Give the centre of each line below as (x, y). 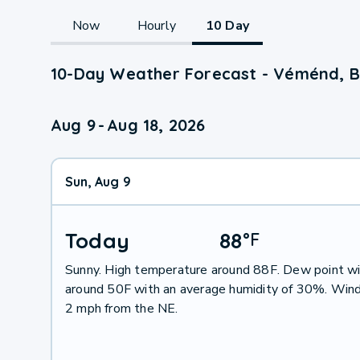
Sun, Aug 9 (98, 181)
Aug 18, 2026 (156, 125)
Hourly (157, 25)
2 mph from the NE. (121, 308)
